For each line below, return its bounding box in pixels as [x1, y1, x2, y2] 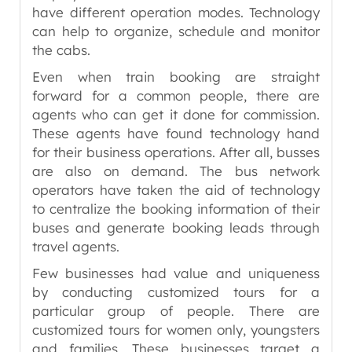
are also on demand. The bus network [32, 163, 320, 179]
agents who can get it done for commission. [32, 106, 320, 123]
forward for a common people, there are [32, 87, 320, 104]
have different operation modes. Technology [32, 4, 320, 20]
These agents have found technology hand [32, 125, 320, 141]
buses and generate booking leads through [32, 219, 320, 236]
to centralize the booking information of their [32, 200, 320, 217]
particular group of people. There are [32, 302, 320, 319]
